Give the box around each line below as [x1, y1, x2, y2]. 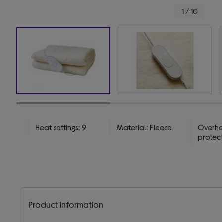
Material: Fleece [116, 122, 172, 132]
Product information [28, 198, 104, 210]
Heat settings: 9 [35, 122, 87, 132]
